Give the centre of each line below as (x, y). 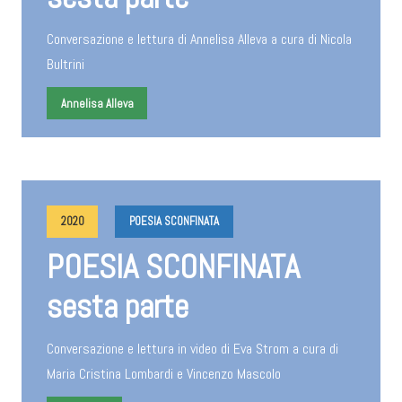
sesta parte (118, 306)
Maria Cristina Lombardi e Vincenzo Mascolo (164, 374)
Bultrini (66, 64)
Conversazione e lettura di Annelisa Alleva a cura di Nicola (199, 39)
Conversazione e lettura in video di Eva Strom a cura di (192, 349)
